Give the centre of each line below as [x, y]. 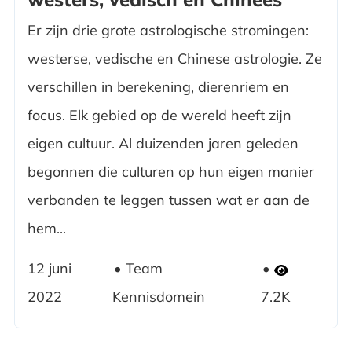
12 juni [49, 269]
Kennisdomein [159, 297]
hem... [46, 229]
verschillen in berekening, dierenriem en [158, 87]
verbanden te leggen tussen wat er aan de [168, 200]
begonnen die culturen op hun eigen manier [170, 172]
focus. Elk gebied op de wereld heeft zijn [159, 115]
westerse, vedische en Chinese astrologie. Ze [174, 59]
